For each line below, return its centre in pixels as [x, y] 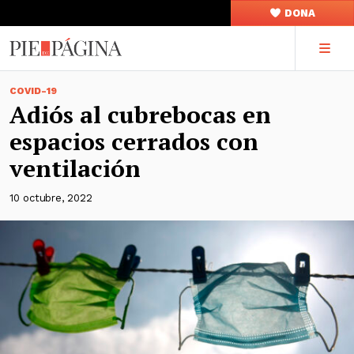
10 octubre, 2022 [51, 198]
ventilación [75, 168]
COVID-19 [33, 91]
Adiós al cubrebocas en [140, 115]
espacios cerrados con [134, 141]
